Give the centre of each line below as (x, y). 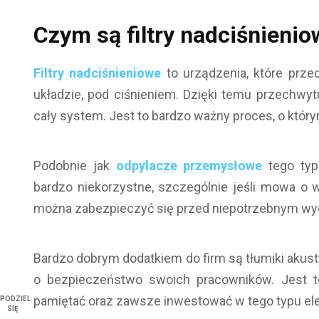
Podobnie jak (72, 166)
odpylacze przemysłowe (189, 166)
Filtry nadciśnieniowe (98, 73)
